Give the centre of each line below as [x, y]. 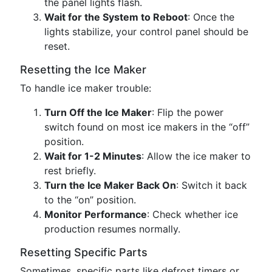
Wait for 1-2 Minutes [93, 156]
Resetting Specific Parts [84, 252]
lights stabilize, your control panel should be [146, 32]
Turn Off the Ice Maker [98, 112]
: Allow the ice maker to [196, 156]
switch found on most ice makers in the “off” [147, 127]
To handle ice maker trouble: [86, 88]
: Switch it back [212, 185]
